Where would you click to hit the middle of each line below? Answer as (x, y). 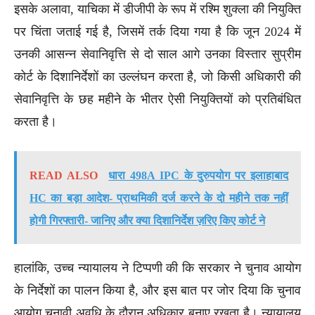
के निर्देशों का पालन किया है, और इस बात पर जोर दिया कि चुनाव (157, 290)
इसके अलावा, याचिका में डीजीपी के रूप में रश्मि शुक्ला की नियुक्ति (157, 9)
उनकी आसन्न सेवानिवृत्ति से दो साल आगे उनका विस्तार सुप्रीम (157, 54)
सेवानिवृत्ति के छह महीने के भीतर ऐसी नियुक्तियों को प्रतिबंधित (157, 99)
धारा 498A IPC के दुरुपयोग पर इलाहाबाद (199, 175)
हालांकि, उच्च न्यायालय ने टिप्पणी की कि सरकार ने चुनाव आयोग (157, 268)
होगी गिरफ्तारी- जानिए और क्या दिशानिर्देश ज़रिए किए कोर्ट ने (147, 220)
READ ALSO (64, 175)
